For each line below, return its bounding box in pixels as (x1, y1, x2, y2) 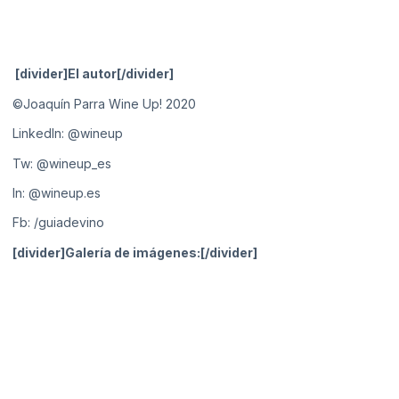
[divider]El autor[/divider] (15, 66, 174, 82)
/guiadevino (34, 215, 104, 231)
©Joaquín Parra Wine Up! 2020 (12, 95, 196, 111)
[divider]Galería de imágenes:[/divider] (12, 244, 257, 260)
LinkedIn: (12, 126, 68, 142)
